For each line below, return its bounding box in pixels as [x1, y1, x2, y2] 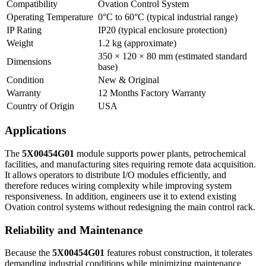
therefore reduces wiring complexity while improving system [5, 180, 232, 191]
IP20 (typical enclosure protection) [98, 24, 227, 35]
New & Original [98, 74, 159, 85]
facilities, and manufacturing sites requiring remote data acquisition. [5, 159, 256, 169]
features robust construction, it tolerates [104, 248, 252, 258]
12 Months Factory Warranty [98, 87, 206, 98]
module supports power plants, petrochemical [74, 148, 246, 159]
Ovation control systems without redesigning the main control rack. [5, 201, 255, 212]
